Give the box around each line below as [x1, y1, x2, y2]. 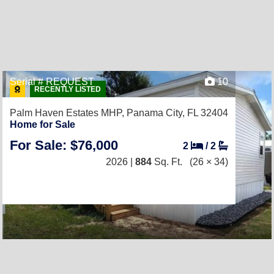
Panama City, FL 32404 [127, 108, 228, 118]
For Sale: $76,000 [10, 138, 118, 153]
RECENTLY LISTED [34, 85, 102, 94]
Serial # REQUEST [10, 76, 94, 87]
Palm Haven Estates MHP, [10, 108, 127, 118]
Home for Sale [10, 119, 75, 130]
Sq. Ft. [152, 157, 182, 167]
